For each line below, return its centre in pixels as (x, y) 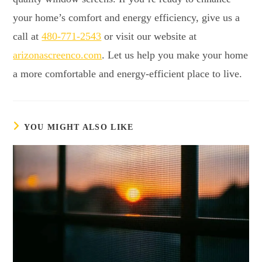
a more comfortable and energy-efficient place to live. (128, 73)
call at (27, 36)
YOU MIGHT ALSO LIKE (79, 127)
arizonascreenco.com (58, 55)
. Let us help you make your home (175, 55)
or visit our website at (149, 36)
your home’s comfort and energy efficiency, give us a (127, 17)
